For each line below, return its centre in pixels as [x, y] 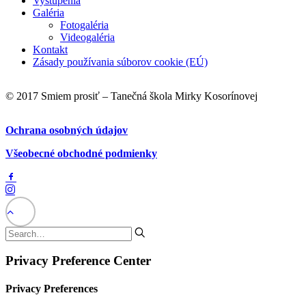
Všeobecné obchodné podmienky [81, 153]
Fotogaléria [84, 25]
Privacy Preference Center [78, 261]
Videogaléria [87, 37]
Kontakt [50, 49]
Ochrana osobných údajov [67, 130]
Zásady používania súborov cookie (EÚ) [120, 61]
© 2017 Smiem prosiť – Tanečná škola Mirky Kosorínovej [131, 96]
